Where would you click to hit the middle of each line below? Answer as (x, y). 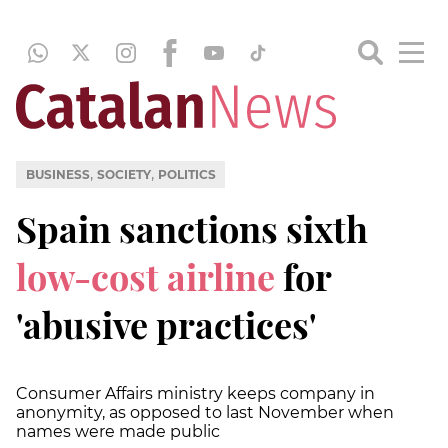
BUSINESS (57, 174)
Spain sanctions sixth (192, 227)
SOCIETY (123, 174)
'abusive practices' (166, 323)
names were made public (118, 431)
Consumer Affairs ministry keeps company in (195, 393)
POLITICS (186, 174)
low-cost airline (145, 275)
